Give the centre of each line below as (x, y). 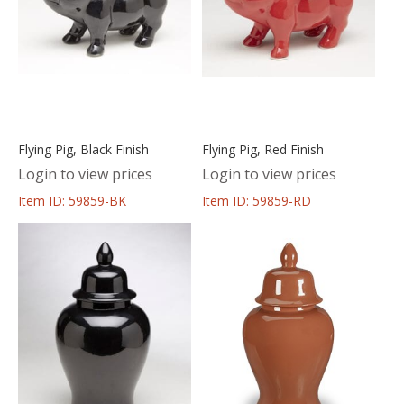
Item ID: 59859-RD (256, 200)
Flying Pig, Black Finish (83, 149)
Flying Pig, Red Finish (262, 149)
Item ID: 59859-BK (72, 200)
